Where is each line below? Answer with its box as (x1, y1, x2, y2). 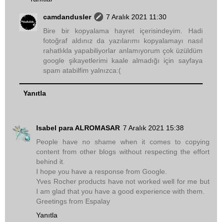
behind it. (36, 157, 65, 166)
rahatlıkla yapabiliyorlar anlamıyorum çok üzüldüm (43, 47, 203, 55)
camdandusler (43, 13, 92, 21)
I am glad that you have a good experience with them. (36, 187, 205, 195)
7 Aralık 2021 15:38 (123, 123, 184, 132)
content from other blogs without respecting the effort (36, 147, 210, 156)
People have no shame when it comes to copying (36, 137, 210, 146)
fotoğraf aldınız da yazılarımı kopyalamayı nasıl (43, 37, 203, 45)
